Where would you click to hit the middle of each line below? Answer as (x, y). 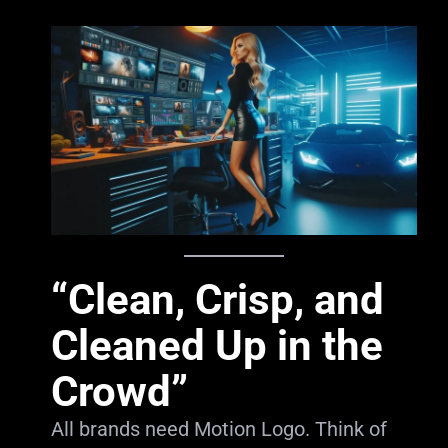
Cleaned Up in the (216, 345)
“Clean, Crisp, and (217, 299)
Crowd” (119, 391)
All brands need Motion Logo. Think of (218, 429)
